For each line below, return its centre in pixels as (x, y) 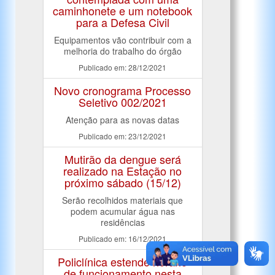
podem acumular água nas (122, 211)
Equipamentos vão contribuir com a (122, 40)
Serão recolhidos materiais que (123, 200)
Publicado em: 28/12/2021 (123, 67)
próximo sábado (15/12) (122, 182)
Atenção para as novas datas (123, 120)
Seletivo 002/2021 (122, 102)
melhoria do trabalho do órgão (122, 51)
